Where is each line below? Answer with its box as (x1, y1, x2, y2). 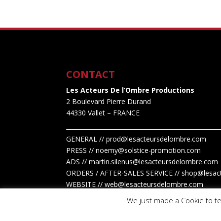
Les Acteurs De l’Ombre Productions (66, 85, 195, 95)
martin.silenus (89, 157, 133, 167)
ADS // (66, 157, 89, 167)
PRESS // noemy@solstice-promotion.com (66, 146, 201, 155)
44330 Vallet (66, 108, 106, 118)
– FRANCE (105, 108, 140, 118)
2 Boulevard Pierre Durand (66, 97, 151, 107)
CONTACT (66, 68, 115, 81)
